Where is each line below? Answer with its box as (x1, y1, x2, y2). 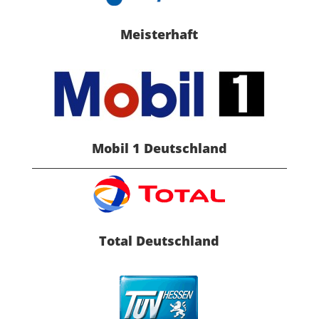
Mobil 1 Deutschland (91, 140, 227, 157)
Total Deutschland (99, 232, 220, 249)
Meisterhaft (120, 26, 199, 43)
